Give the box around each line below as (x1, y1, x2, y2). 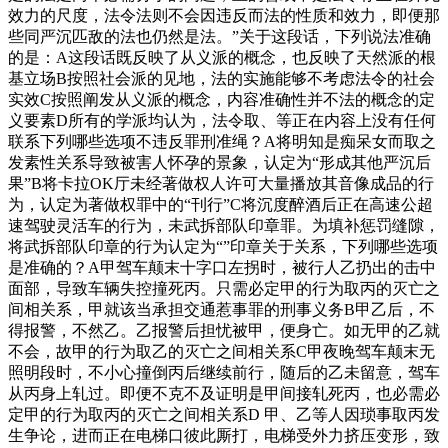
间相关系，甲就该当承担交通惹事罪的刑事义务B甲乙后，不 (8, 300, 435, 318)
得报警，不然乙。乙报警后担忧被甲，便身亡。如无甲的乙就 (8, 321, 440, 339)
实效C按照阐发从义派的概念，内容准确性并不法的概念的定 (8, 90, 435, 108)
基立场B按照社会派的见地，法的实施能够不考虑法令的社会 (8, 69, 435, 87)
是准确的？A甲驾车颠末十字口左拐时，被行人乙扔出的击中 (8, 258, 436, 276)
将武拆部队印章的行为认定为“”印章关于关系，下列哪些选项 (8, 237, 438, 255)
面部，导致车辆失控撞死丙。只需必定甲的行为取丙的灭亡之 (8, 279, 440, 297)
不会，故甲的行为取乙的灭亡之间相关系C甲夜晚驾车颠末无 (8, 342, 435, 360)
